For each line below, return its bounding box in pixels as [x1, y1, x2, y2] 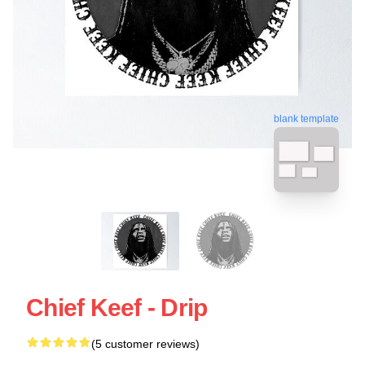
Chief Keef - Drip [26, 293, 208, 321]
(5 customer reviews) [91, 336, 200, 350]
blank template [274, 111, 339, 123]
